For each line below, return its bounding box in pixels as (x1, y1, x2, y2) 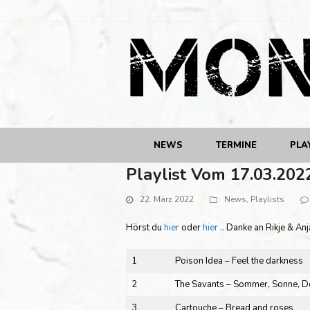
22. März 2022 (140, 194, 194, 205)
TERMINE (216, 139, 257, 152)
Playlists (250, 194, 284, 205)
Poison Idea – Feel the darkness (174, 254, 303, 267)
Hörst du (126, 221, 164, 234)
